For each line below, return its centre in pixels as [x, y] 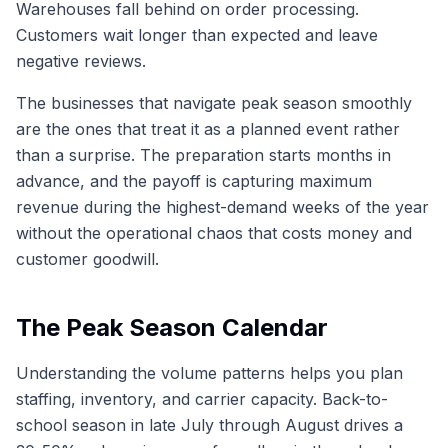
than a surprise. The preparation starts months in [203, 154]
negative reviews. [81, 60]
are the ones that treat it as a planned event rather [208, 128]
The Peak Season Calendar [172, 327]
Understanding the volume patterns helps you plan [209, 372]
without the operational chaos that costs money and [214, 232]
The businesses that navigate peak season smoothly [214, 102]
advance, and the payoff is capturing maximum [194, 180]
